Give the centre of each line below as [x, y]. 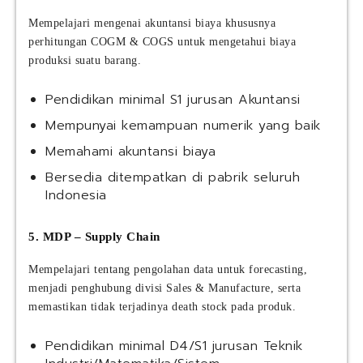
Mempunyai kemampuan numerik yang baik [183, 126]
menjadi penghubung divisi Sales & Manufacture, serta [164, 288]
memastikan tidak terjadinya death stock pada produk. [162, 307]
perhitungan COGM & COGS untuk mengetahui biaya [162, 42]
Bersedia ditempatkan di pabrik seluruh [173, 178]
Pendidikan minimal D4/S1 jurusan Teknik [174, 346]
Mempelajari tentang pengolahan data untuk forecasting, [168, 270]
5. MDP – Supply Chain [94, 237]
